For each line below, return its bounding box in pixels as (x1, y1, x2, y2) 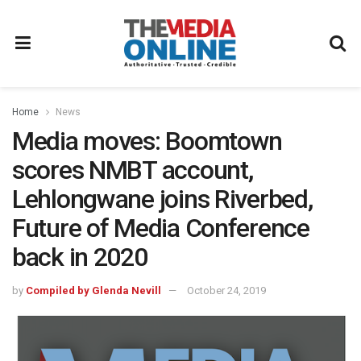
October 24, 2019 (187, 284, 266, 297)
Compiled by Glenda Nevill (26, 284, 161, 297)
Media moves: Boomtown (12, 126, 283, 156)
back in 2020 (12, 242, 147, 272)
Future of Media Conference (12, 213, 309, 243)
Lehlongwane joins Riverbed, (12, 184, 313, 214)
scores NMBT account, (12, 155, 253, 185)
